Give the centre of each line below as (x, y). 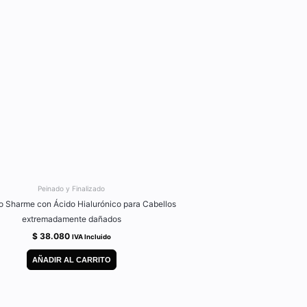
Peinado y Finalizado (71, 188)
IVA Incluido (91, 237)
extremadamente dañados (71, 219)
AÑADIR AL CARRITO (71, 259)
